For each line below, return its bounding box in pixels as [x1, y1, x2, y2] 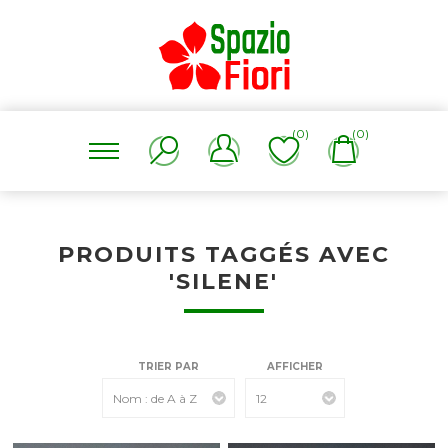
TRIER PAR [138, 360, 200, 373]
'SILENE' [169, 268, 279, 295]
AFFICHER [267, 360, 324, 373]
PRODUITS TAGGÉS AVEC [57, 241, 390, 268]
